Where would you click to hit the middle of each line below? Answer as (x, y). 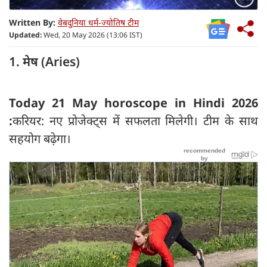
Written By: (32, 22)
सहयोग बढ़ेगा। (40, 138)
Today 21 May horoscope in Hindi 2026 (133, 103)
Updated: (25, 35)
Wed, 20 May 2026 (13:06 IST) (92, 35)
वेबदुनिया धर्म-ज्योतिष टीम (98, 22)
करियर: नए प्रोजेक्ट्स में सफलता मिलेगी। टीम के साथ (135, 120)
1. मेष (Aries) (44, 61)
